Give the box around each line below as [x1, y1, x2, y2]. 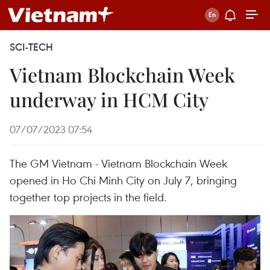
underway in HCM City [10, 86, 209, 112]
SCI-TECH [10, 40, 53, 54]
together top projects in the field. [10, 189, 167, 204]
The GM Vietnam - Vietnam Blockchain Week [10, 155, 227, 171]
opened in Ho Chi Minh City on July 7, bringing [10, 172, 237, 187]
